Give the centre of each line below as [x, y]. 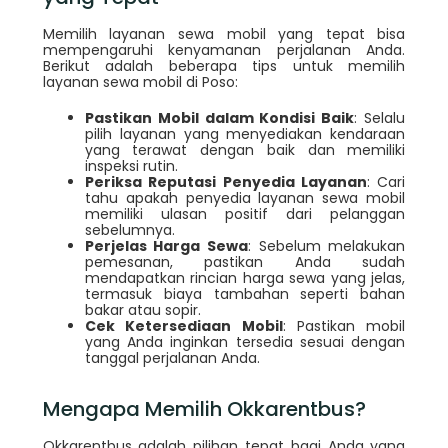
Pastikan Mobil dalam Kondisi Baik [219, 118]
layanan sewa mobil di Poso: [140, 82]
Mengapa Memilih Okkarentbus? [204, 409]
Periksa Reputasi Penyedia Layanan [225, 182]
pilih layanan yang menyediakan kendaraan [245, 134]
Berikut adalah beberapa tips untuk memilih [224, 66]
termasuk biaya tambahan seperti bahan [245, 294]
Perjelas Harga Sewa [166, 246]
